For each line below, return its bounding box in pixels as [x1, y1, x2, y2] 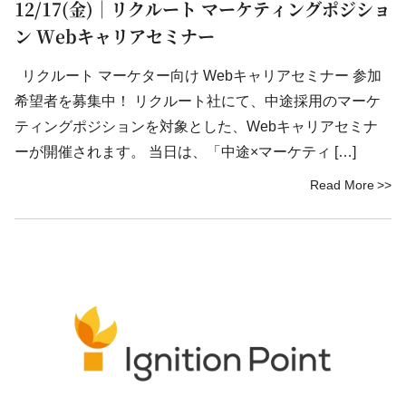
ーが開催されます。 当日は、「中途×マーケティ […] [14, 144, 356, 159]
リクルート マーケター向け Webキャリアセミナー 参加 [14, 68, 382, 83]
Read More [310, 178, 374, 192]
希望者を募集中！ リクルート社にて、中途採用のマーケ [14, 93, 381, 109]
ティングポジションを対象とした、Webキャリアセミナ [14, 119, 378, 134]
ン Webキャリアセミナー [14, 24, 215, 48]
